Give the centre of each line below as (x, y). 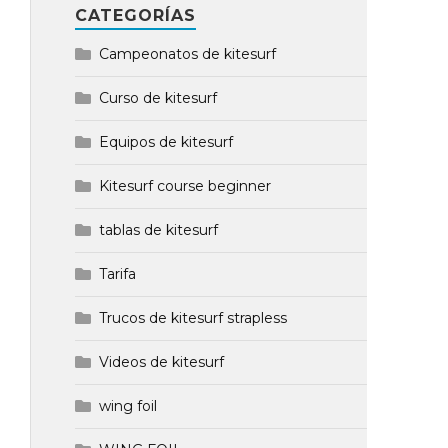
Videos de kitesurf (161, 362)
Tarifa (117, 274)
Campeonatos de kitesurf (187, 54)
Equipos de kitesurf (165, 142)
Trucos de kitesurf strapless (192, 318)
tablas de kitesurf (158, 230)
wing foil (127, 406)
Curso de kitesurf (157, 98)
